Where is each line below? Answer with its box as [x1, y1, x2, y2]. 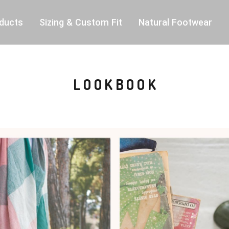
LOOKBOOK [73, 75, 159, 94]
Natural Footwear [138, 17, 212, 28]
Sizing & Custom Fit [39, 17, 122, 28]
